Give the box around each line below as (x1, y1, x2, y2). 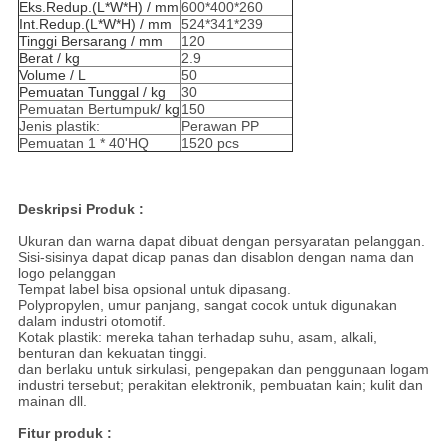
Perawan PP (180, 118, 259, 135)
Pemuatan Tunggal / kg (18, 84, 166, 101)
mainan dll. (17, 393, 87, 410)
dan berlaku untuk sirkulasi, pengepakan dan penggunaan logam (17, 361, 429, 378)
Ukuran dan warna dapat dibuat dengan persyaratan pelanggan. (17, 233, 425, 250)
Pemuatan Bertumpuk (18, 101, 157, 118)
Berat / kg (18, 50, 80, 67)
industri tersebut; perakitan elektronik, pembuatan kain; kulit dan (17, 377, 423, 394)
